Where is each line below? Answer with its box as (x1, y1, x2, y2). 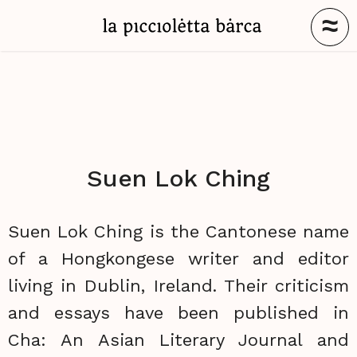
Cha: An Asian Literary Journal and (8, 330, 349, 350)
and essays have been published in (8, 303, 349, 323)
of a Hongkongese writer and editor (8, 249, 349, 269)
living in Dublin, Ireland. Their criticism (8, 276, 349, 296)
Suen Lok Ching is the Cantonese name (8, 222, 349, 241)
